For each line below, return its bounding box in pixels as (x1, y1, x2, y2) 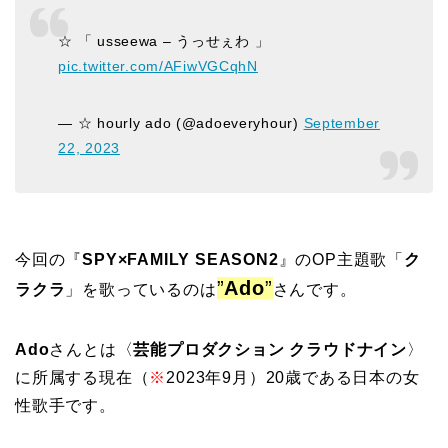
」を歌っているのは (65, 280, 217, 298)
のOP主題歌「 (295, 250, 405, 268)
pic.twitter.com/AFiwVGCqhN (58, 58, 258, 75)
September (303, 115, 380, 132)
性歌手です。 (15, 396, 116, 414)
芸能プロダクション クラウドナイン (133, 340, 408, 358)
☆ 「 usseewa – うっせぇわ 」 (58, 33, 270, 50)
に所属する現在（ (15, 368, 150, 386)
